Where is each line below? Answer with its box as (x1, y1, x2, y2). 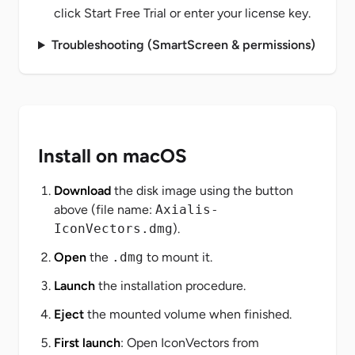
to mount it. (143, 250, 212, 265)
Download (54, 183, 111, 199)
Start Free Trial (84, 6, 166, 21)
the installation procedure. (95, 278, 246, 294)
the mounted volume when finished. (84, 307, 292, 323)
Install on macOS (38, 144, 187, 168)
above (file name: (54, 202, 155, 218)
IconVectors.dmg (54, 221, 173, 237)
